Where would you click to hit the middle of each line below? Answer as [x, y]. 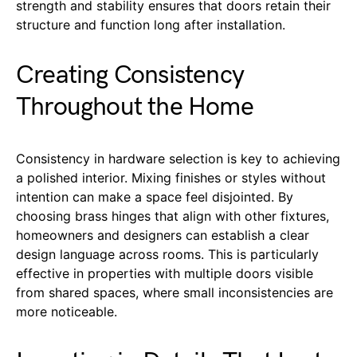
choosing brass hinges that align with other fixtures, [173, 216]
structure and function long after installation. [151, 25]
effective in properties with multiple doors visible [165, 274]
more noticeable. [67, 312]
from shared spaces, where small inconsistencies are [175, 293]
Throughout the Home [135, 108]
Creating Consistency [130, 76]
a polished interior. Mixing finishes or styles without [171, 178]
